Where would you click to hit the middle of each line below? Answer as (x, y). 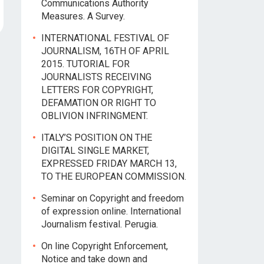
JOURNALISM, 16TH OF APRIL (105, 51)
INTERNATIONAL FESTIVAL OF (105, 38)
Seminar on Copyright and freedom (113, 198)
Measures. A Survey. (83, 16)
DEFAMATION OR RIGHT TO (99, 103)
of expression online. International (111, 211)
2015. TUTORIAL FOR (85, 64)
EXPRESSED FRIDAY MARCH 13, (109, 164)
